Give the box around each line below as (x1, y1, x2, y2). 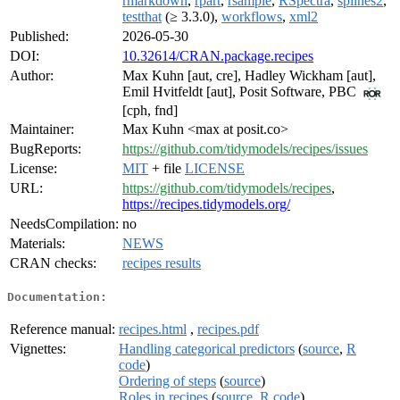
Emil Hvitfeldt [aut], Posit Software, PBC (122, 84, 360, 100)
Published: (10, 29, 69, 45)
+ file (148, 161, 185, 177)
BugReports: (10, 141, 81, 157)
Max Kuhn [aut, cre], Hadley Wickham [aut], (122, 68, 376, 84)
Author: (10, 68, 54, 84)
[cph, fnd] (122, 102, 178, 118)
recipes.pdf (197, 321, 259, 337)
